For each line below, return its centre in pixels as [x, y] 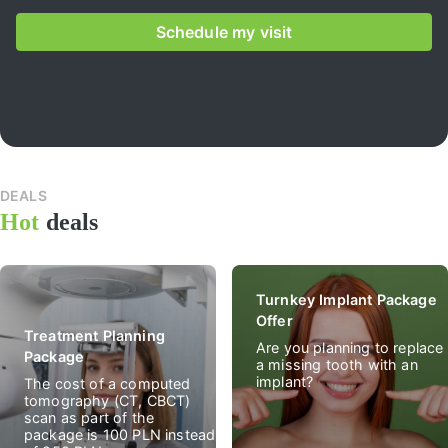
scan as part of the [89, 417]
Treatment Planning [94, 335]
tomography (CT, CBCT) [107, 400]
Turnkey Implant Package [346, 299]
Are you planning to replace [350, 347]
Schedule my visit [224, 31]
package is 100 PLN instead [120, 434]
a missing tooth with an [337, 364]
